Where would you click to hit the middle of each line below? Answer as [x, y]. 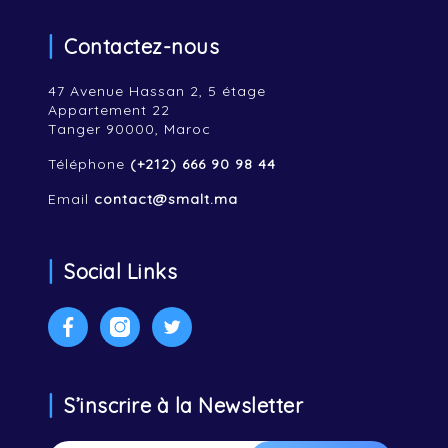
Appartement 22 [109, 110]
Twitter [196, 315]
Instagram [157, 315]
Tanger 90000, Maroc [129, 129]
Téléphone [89, 164]
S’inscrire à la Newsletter [183, 405]
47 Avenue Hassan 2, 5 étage [157, 91]
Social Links [120, 271]
